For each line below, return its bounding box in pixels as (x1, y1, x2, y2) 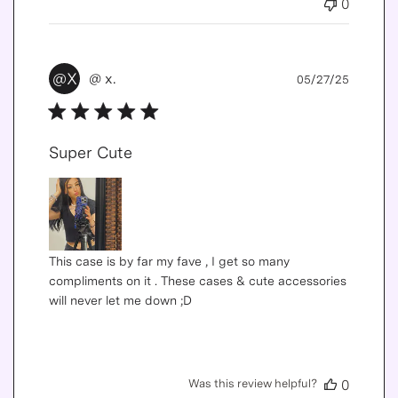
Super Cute (48, 143, 132, 163)
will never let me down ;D (48, 293, 192, 308)
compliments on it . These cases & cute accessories (48, 274, 346, 289)
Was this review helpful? (188, 377, 318, 391)
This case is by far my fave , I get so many (48, 254, 290, 269)
